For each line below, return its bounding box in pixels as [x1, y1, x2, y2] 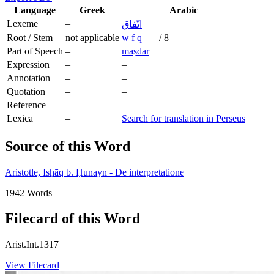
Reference [7, 99, 46, 110]
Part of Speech [7, 45, 63, 56]
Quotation [7, 86, 45, 97]
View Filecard [5, 260, 59, 271]
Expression [7, 59, 50, 70]
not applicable [65, 32, 119, 43]
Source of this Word [5, 138, 130, 154]
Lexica [7, 113, 33, 124]
